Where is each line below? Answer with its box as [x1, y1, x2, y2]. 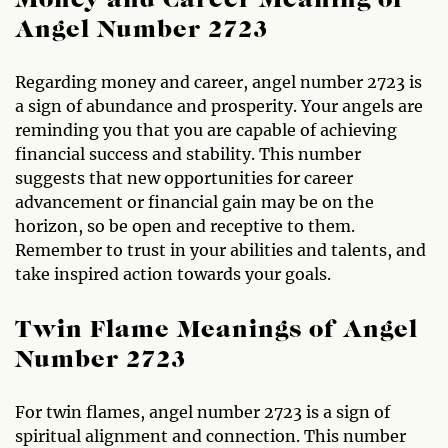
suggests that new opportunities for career [15, 167, 353, 188]
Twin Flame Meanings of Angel [15, 318, 418, 343]
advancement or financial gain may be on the [15, 191, 374, 212]
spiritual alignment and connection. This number [15, 425, 406, 446]
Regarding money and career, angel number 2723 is [15, 71, 422, 92]
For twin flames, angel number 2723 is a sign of [15, 401, 390, 422]
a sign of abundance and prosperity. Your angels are [15, 95, 423, 116]
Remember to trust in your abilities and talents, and [15, 239, 426, 260]
